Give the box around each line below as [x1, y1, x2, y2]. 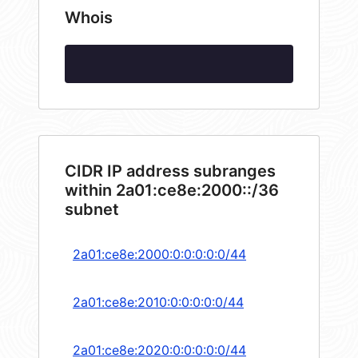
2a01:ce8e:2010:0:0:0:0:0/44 [73, 294, 244, 311]
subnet [65, 200, 119, 220]
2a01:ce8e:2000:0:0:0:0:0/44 [73, 246, 246, 263]
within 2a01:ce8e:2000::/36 [65, 181, 279, 201]
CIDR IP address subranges [65, 161, 276, 181]
